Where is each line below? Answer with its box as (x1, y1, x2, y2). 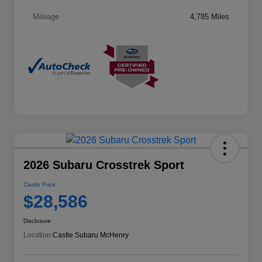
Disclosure (23, 217, 51, 224)
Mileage (33, 12, 59, 22)
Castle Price (23, 181, 56, 188)
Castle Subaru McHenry (53, 230, 129, 239)
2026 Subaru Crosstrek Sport (23, 158, 184, 171)
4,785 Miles (190, 12, 229, 22)
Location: (23, 230, 53, 239)
